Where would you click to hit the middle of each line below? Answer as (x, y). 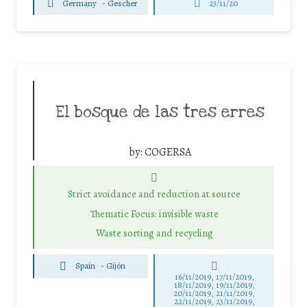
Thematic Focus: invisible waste (154, 213)
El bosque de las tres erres (160, 113)
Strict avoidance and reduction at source (154, 194)
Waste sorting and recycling (154, 233)
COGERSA (168, 152)
